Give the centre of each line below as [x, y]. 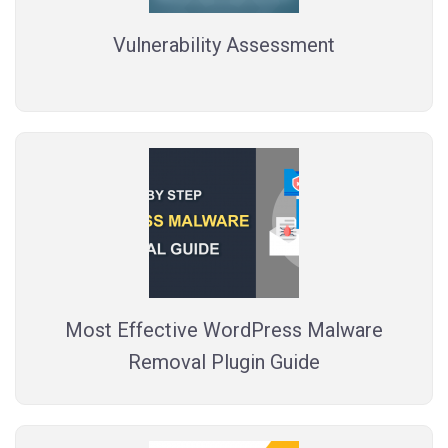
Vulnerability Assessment [224, 44]
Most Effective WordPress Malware [224, 329]
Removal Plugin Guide [224, 361]
